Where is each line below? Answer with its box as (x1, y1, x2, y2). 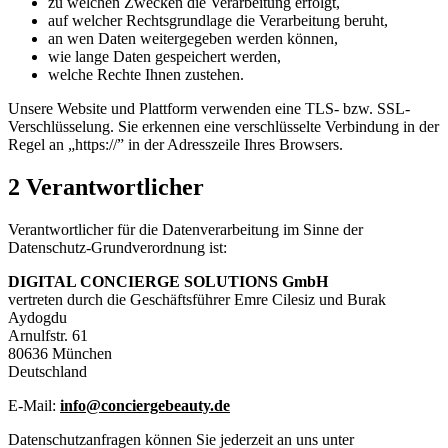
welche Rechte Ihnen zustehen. (48, 65, 244, 83)
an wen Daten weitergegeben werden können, (48, 29, 338, 47)
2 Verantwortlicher (8, 173, 204, 200)
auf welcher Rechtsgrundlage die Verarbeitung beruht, (48, 11, 388, 29)
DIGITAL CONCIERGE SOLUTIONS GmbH (8, 272, 328, 290)
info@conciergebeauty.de (60, 396, 230, 414)
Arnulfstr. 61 (8, 326, 88, 344)
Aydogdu (8, 308, 67, 326)
